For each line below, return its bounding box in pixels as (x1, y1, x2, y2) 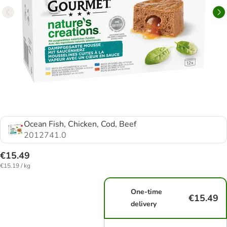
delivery (131, 199, 157, 209)
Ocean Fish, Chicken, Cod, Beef (24, 119, 136, 130)
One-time (131, 187, 163, 197)
